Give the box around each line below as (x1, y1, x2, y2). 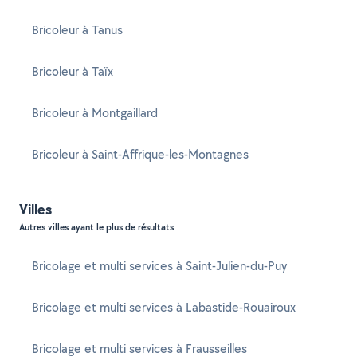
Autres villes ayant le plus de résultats (19, 221, 174, 233)
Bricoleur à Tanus (32, 22, 123, 38)
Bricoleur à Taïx (32, 63, 113, 80)
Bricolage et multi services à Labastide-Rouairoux (32, 299, 296, 316)
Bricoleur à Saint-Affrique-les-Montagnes (32, 146, 249, 163)
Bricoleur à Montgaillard (32, 104, 158, 121)
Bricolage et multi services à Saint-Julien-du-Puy (32, 257, 287, 274)
